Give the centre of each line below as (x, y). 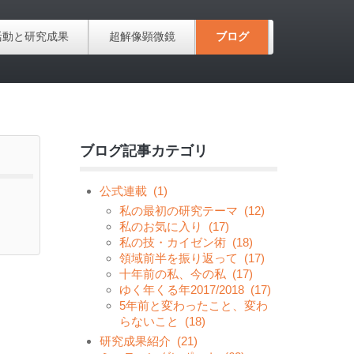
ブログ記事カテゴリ (144, 151)
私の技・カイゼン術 (173, 242)
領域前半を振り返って (179, 258)
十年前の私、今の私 (173, 274)
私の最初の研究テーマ (179, 211)
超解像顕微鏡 (142, 37)
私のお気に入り (161, 226)
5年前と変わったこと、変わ (194, 305)
